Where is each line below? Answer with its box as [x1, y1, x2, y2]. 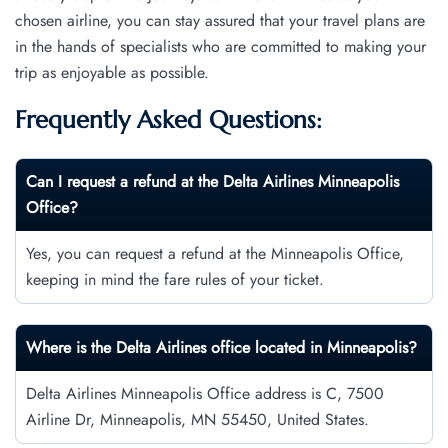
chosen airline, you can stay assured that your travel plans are [15, 9, 425, 33]
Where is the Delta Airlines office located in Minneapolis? [26, 336, 417, 360]
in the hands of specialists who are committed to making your [15, 35, 426, 59]
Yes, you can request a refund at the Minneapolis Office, [26, 242, 404, 266]
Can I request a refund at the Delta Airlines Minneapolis [26, 170, 399, 194]
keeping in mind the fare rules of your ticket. [26, 268, 324, 292]
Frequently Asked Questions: [15, 105, 322, 136]
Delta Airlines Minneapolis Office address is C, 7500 [26, 382, 384, 406]
